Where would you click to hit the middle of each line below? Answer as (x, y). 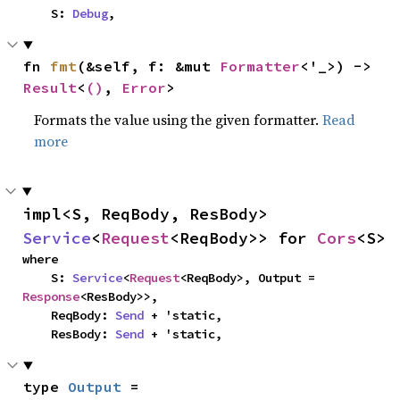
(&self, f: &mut (149, 66)
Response (51, 296)
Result (50, 87)
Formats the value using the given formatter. (179, 120)
